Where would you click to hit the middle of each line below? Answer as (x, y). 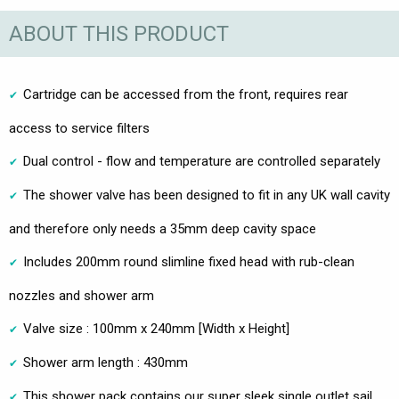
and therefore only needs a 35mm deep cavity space (163, 229)
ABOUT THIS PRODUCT (119, 33)
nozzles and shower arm (81, 296)
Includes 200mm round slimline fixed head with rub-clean (189, 262)
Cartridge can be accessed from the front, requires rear (186, 95)
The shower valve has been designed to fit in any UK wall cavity (207, 195)
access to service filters (79, 129)
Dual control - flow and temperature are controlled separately (202, 162)
